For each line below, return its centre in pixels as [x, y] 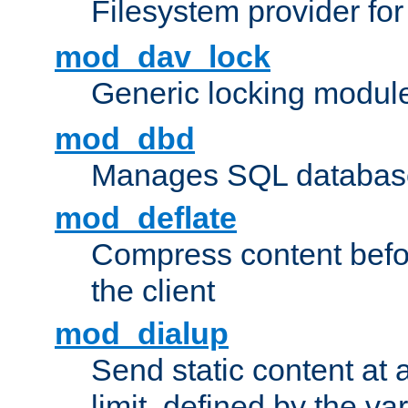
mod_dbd [125, 139]
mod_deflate [146, 218]
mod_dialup [142, 334]
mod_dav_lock [163, 57]
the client [153, 291]
